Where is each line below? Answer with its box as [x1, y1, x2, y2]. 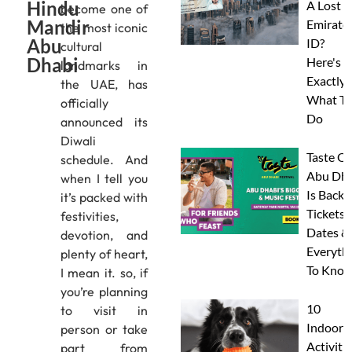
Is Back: [306, 187, 347, 202]
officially [60, 95, 108, 111]
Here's [306, 54, 341, 69]
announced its [60, 114, 148, 130]
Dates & [306, 225, 350, 240]
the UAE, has [60, 76, 148, 92]
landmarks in [60, 57, 148, 73]
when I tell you [60, 170, 148, 186]
